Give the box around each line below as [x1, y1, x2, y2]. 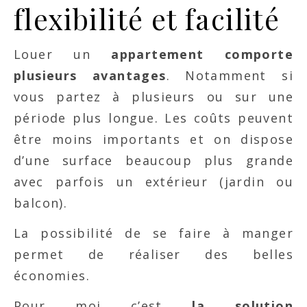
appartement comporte [111, 46, 293, 62]
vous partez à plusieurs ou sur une [14, 88, 293, 105]
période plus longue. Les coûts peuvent [14, 110, 293, 126]
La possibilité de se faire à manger [14, 225, 293, 241]
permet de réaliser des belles [14, 246, 293, 262]
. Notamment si [166, 67, 293, 84]
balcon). [14, 195, 68, 211]
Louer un [14, 46, 112, 62]
